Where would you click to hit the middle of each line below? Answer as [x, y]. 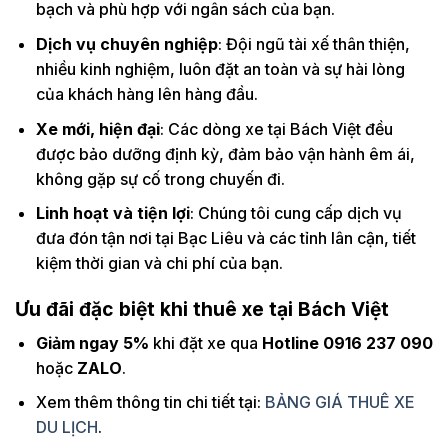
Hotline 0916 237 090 [347, 342]
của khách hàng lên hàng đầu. [146, 94]
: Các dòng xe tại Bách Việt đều [276, 128]
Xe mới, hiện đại [97, 128]
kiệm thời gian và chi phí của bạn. [159, 263]
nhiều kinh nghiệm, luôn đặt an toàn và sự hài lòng [220, 69]
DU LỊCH [66, 427]
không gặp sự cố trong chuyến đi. [160, 178]
